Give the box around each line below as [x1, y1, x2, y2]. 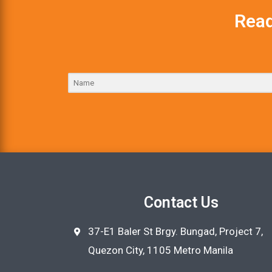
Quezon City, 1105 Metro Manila [87, 244, 233, 257]
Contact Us [144, 194, 219, 212]
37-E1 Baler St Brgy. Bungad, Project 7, [87, 225, 263, 238]
